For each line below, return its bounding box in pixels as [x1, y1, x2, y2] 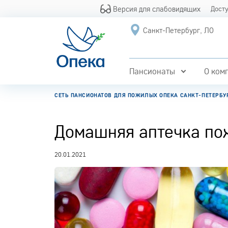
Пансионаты [129, 66, 175, 76]
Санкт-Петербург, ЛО [142, 25, 214, 35]
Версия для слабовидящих [111, 4, 201, 14]
